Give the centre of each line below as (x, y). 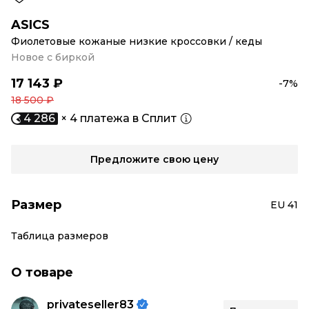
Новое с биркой (53, 57)
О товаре (42, 272)
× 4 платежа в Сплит (119, 118)
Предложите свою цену (154, 159)
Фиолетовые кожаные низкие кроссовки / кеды (137, 41)
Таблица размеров (60, 236)
